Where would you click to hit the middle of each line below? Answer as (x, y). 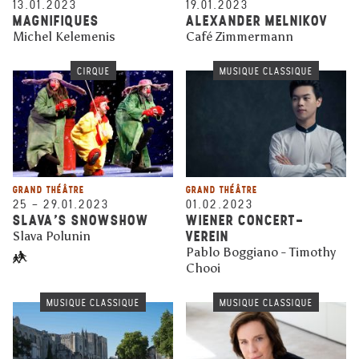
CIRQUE (93, 71)
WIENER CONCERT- (245, 220)
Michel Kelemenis (64, 36)
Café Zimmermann (240, 36)
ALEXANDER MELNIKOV (257, 20)
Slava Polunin (52, 236)
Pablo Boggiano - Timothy (261, 252)
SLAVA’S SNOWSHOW (81, 220)
